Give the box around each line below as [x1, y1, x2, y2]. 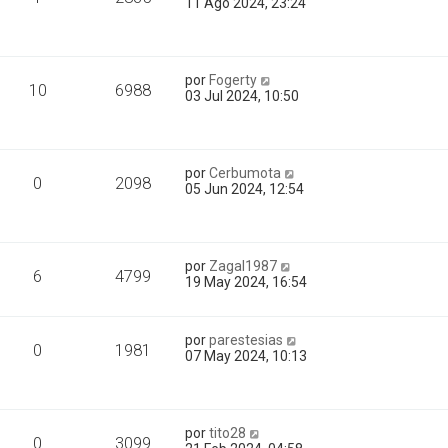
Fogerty [209, 72, 258, 88]
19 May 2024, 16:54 [185, 274, 308, 290]
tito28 [209, 425, 247, 441]
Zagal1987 [209, 258, 278, 274]
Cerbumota [209, 165, 282, 181]
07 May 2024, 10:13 [185, 348, 308, 364]
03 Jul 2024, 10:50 [185, 88, 300, 104]
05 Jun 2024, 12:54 [185, 181, 305, 197]
